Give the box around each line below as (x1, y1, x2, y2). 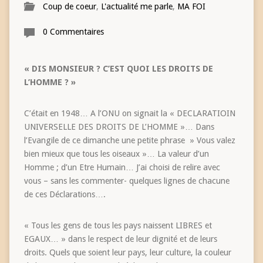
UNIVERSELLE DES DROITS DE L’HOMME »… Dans (23, 122, 214, 131)
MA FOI (177, 1, 205, 11)
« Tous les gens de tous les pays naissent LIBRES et (23, 220, 212, 230)
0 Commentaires (42, 26, 104, 36)
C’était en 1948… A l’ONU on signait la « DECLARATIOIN (23, 108, 235, 118)
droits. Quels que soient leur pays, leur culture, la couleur (23, 247, 231, 257)
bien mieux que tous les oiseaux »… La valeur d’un (23, 149, 209, 159)
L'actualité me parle (100, 1, 173, 11)
